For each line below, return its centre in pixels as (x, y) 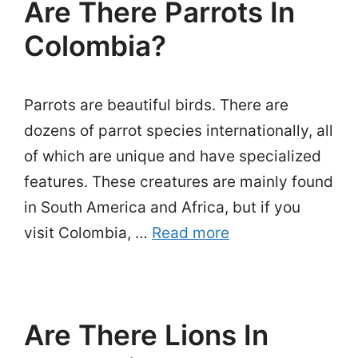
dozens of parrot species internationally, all (179, 131)
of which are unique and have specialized (173, 156)
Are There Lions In (146, 335)
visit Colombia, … (88, 233)
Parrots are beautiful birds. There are (156, 105)
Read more (191, 233)
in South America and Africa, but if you (162, 207)
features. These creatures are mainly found (179, 182)
